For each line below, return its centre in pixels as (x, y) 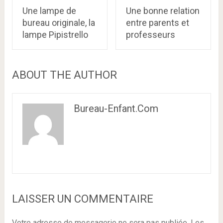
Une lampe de (49, 10)
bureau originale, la (58, 22)
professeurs (150, 34)
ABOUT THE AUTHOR (64, 75)
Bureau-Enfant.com (116, 108)
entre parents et (157, 22)
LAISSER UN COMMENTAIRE (82, 199)
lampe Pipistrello (55, 34)
